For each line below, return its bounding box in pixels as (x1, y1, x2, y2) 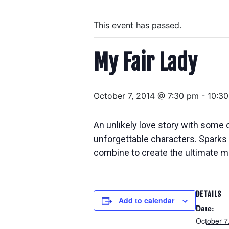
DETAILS (196, 190, 221, 198)
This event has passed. (94, 20, 181, 30)
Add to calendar (119, 195, 174, 205)
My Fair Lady (94, 49, 197, 76)
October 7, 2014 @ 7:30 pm (94, 90, 199, 101)
